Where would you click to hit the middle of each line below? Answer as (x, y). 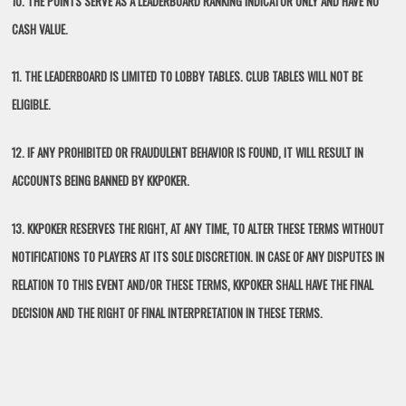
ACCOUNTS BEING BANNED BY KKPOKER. (101, 181)
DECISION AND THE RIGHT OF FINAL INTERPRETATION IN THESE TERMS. (168, 312)
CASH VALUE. (40, 29)
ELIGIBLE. (32, 105)
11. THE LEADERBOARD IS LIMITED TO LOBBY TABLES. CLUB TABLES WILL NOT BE (188, 77)
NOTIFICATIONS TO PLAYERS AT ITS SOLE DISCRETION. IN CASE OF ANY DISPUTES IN (198, 256)
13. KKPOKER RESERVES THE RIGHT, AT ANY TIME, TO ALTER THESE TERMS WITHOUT (198, 228)
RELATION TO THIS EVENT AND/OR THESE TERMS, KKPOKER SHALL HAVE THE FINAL (193, 284)
